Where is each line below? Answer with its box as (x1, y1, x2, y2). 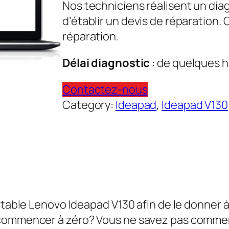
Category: (62, 97, 116, 112)
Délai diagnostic (62, 55, 152, 71)
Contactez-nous (62, 81, 148, 97)
